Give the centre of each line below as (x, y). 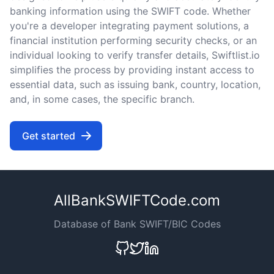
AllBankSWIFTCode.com (137, 200)
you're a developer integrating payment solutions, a (129, 26)
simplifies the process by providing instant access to (132, 70)
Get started (49, 136)
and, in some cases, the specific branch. (102, 99)
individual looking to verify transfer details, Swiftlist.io (135, 55)
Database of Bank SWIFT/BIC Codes (137, 224)
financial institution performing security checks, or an (133, 40)
